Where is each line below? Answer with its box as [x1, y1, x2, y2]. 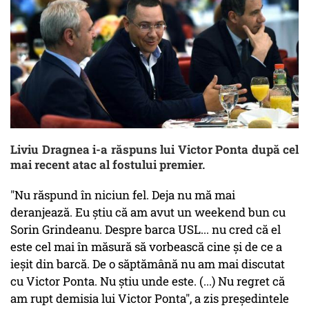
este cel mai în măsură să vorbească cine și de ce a [10, 239, 282, 255]
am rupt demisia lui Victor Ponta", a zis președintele [10, 290, 289, 307]
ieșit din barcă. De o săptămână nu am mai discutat [10, 256, 285, 272]
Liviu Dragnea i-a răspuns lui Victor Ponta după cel [10, 141, 299, 158]
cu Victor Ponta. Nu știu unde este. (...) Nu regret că [10, 273, 285, 290]
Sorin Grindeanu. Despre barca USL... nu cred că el [10, 221, 281, 238]
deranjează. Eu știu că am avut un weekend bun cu [10, 204, 286, 221]
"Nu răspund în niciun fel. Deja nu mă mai [10, 187, 235, 203]
